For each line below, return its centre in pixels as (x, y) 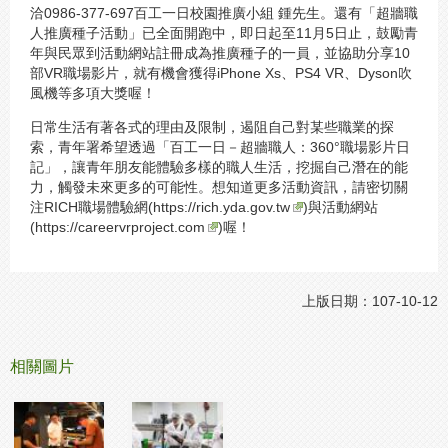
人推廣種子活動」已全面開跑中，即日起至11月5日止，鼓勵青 (224, 32)
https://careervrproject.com (120, 227)
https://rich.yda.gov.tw (221, 207)
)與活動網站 (340, 207)
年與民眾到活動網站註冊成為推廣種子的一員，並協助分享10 (220, 52)
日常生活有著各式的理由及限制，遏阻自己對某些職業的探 (212, 127)
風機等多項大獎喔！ (93, 92)
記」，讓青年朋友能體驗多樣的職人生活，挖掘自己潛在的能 (219, 167)
